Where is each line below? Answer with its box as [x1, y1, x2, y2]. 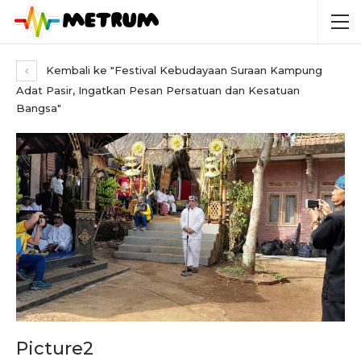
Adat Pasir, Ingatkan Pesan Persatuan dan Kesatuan [16, 84, 300, 97]
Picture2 [16, 337, 93, 359]
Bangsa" [16, 102, 61, 114]
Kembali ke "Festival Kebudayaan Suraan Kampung [43, 64, 322, 77]
